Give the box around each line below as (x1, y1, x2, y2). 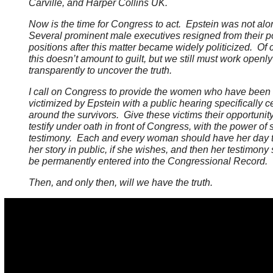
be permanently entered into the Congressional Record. (28, 156, 268, 167)
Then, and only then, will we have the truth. (28, 177, 215, 188)
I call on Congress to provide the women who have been (28, 87, 271, 97)
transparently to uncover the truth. (28, 65, 172, 76)
